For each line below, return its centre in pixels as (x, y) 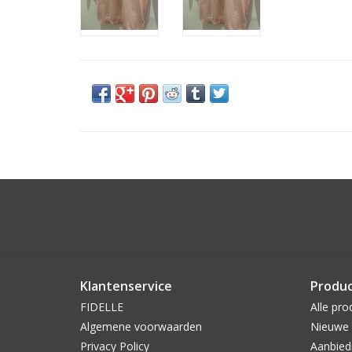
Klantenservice (126, 286)
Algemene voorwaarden (141, 326)
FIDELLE (102, 306)
